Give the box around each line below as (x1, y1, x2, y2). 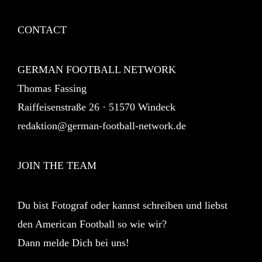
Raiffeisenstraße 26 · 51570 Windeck (17, 101, 175, 113)
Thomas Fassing (17, 82, 87, 94)
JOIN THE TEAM (17, 159, 96, 171)
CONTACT (17, 23, 67, 36)
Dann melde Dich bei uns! (17, 236, 129, 249)
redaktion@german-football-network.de (17, 119, 186, 132)
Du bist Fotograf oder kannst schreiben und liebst (17, 199, 227, 211)
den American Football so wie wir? (17, 218, 167, 230)
